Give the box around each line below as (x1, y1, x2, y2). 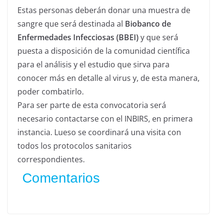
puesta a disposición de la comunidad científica (17, 46, 190, 57)
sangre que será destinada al (17, 18, 125, 30)
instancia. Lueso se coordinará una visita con (17, 127, 181, 138)
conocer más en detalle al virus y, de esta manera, (17, 73, 200, 84)
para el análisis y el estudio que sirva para (17, 59, 170, 70)
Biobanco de (125, 18, 171, 30)
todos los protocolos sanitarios (17, 140, 132, 152)
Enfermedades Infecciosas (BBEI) (17, 32, 139, 43)
